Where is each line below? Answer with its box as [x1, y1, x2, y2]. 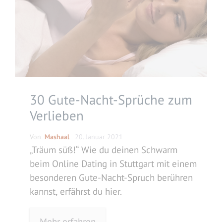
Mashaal [45, 132, 69, 141]
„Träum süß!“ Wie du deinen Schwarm [30, 143, 177, 156]
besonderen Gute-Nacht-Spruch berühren [30, 171, 193, 183]
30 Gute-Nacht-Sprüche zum [30, 91, 192, 108]
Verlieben [30, 107, 84, 124]
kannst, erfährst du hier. [30, 185, 122, 197]
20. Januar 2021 [75, 132, 123, 141]
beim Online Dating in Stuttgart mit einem [30, 157, 197, 169]
